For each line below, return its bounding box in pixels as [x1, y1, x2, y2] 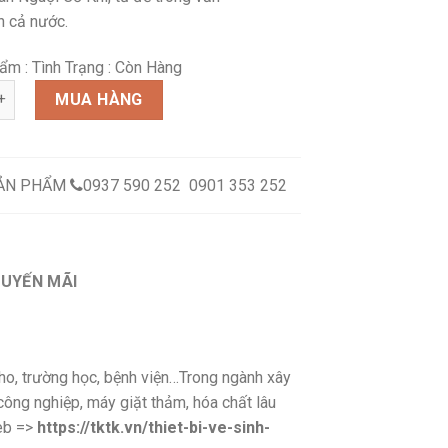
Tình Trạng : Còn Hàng [32, 57, 182, 77]
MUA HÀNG [55, 89, 143, 109]
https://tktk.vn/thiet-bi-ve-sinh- [33, 418, 270, 438]
